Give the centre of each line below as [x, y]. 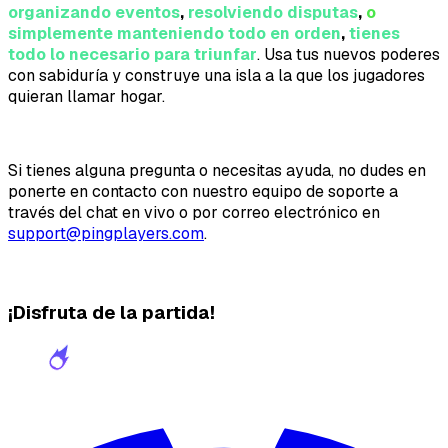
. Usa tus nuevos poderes [348, 55]
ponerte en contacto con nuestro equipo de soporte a [203, 192]
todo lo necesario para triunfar [132, 55]
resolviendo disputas [273, 13]
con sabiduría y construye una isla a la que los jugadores [216, 76]
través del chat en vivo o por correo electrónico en [194, 213]
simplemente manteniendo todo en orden [174, 34]
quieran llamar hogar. [86, 97]
